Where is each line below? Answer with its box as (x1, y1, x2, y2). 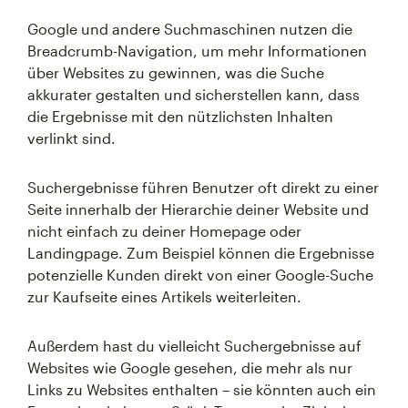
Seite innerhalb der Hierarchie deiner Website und (27, 200, 369, 218)
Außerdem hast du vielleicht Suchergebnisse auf (27, 337, 362, 354)
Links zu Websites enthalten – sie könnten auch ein (27, 381, 376, 398)
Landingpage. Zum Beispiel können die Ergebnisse (27, 244, 374, 261)
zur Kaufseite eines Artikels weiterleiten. (27, 288, 301, 305)
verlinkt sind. (27, 129, 116, 147)
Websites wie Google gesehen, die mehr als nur (27, 359, 352, 376)
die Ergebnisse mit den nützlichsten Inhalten (27, 107, 333, 125)
